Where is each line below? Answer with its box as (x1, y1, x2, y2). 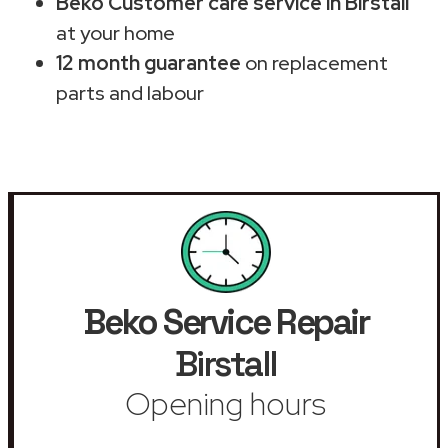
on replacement (241, 49, 388, 76)
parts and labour (56, 79, 204, 106)
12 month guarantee (56, 49, 241, 76)
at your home (56, 19, 175, 46)
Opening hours (125, 381, 326, 425)
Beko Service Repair (82, 299, 369, 344)
